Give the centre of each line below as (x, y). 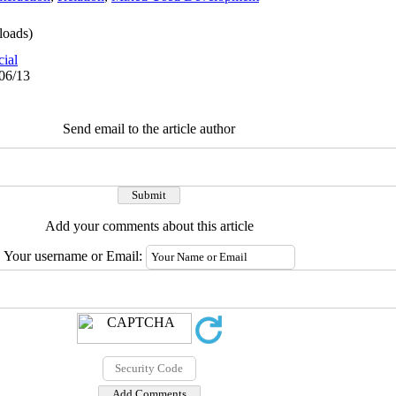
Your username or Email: (74, 256)
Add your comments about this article (149, 226)
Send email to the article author (149, 129)
